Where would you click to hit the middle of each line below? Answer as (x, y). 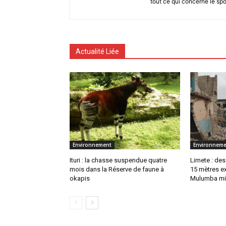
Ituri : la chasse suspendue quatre (118, 160)
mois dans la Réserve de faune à (117, 169)
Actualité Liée (97, 51)
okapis (80, 179)
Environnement (92, 145)
